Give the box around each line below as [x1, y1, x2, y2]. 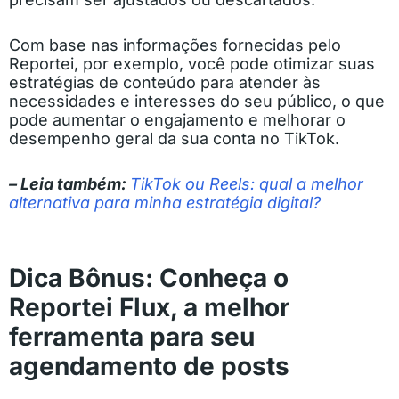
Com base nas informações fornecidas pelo [9, 35, 341, 54]
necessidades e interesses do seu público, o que [9, 91, 385, 110]
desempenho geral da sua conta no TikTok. [9, 128, 339, 148]
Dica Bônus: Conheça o [9, 262, 289, 293]
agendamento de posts [9, 350, 289, 381]
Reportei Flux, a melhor [9, 291, 289, 322]
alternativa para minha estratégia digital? [9, 192, 321, 212]
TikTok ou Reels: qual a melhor [130, 174, 363, 193]
